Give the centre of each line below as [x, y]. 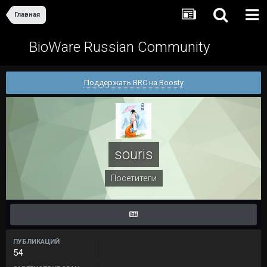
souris [133, 154]
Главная [27, 15]
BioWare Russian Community [119, 47]
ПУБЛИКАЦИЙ [36, 242]
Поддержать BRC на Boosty [133, 83]
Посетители [133, 178]
